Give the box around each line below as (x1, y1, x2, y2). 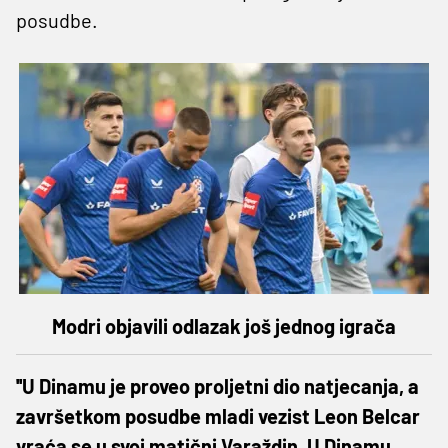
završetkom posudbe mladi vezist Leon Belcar (16, 403, 420, 428)
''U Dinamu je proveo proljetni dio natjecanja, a (16, 373, 419, 398)
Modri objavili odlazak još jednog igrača (52, 313, 396, 338)
